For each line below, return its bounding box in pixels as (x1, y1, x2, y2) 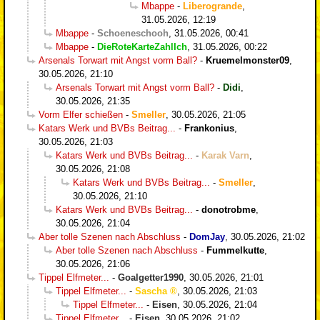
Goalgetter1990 (118, 271, 184, 283)
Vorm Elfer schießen (39, 109, 123, 120)
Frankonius (184, 122, 234, 134)
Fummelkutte (206, 244, 264, 256)
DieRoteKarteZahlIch (97, 41, 187, 52)
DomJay (189, 231, 225, 242)
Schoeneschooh (97, 27, 169, 39)
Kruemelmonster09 (206, 54, 289, 66)
